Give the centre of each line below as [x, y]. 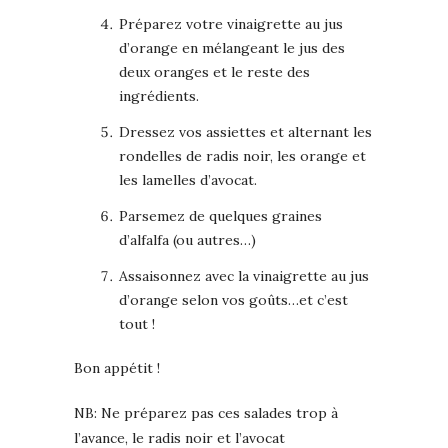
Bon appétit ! [117, 367]
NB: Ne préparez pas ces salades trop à [206, 412]
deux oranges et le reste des [214, 71]
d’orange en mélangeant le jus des [232, 47]
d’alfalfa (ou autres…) [187, 239]
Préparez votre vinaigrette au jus [231, 23]
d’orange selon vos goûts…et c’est [233, 299]
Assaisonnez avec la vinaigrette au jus [244, 275]
